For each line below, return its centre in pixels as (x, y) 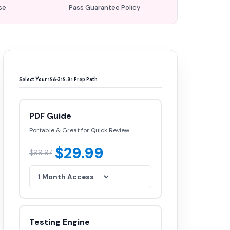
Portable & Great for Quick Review (79, 130)
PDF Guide (50, 116)
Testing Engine (60, 222)
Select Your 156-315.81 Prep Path (58, 79)
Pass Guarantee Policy (104, 7)
